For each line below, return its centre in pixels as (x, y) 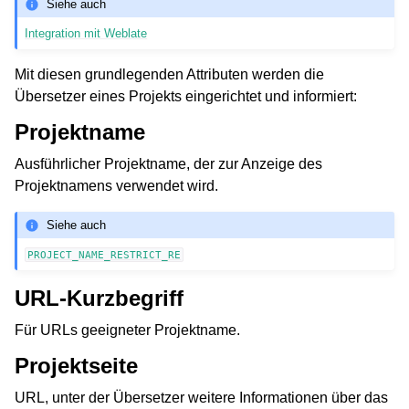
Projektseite (76, 366)
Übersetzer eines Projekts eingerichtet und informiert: (186, 97)
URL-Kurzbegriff (99, 299)
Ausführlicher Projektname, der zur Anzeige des (168, 164)
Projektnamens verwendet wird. (116, 186)
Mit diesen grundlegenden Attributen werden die (169, 75)
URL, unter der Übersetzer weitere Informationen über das (201, 398)
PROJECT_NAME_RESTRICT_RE (105, 255)
